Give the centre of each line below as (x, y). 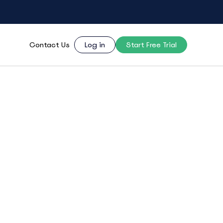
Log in (95, 45)
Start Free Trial (151, 45)
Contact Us (50, 45)
